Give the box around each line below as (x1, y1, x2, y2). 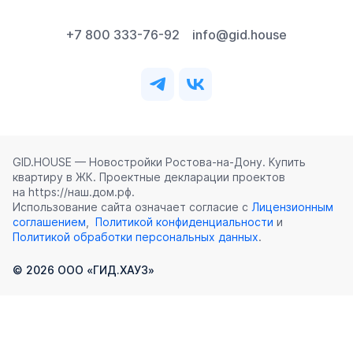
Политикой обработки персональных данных (13, 230, 258, 244)
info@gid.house (192, 27, 287, 43)
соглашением (13, 215, 86, 229)
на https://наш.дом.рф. (13, 185, 135, 199)
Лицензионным (251, 200, 333, 214)
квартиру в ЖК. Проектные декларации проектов (13, 170, 285, 184)
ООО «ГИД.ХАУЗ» (54, 263, 154, 277)
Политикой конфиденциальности (95, 215, 273, 229)
